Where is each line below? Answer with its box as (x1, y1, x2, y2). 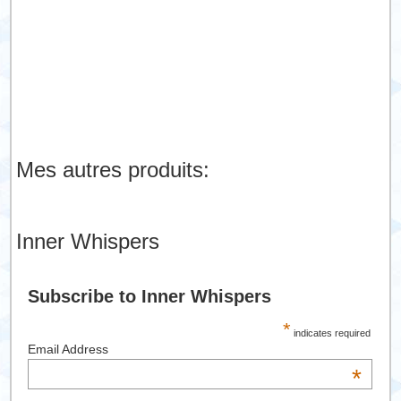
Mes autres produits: (16, 158, 210, 183)
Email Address (27, 341, 108, 356)
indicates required (290, 327, 371, 338)
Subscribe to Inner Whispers (27, 286, 271, 306)
